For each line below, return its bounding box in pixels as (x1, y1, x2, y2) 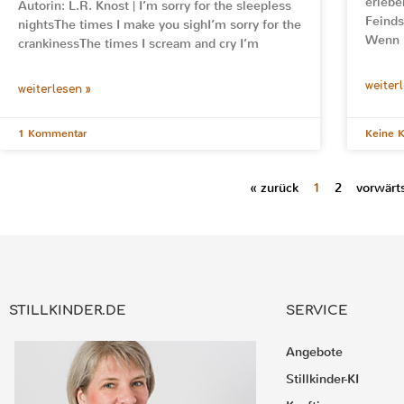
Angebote (286, 343, 344, 361)
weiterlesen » (18, 82, 91, 96)
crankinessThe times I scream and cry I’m (18, 34, 259, 52)
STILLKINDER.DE (9, 302, 126, 318)
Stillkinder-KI (286, 370, 360, 388)
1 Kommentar (18, 125, 87, 141)
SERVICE (286, 302, 349, 318)
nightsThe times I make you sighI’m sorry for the (18, 15, 301, 33)
